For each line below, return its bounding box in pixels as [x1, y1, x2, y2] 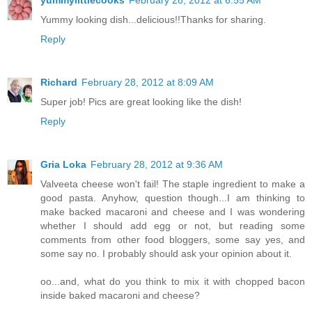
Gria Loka [40, 159, 86, 171]
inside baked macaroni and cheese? [40, 290, 200, 302]
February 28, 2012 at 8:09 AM [81, 77, 214, 88]
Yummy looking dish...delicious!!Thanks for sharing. [40, 14, 266, 26]
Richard [40, 77, 77, 88]
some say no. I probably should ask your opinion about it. [40, 248, 292, 260]
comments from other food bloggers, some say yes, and [40, 234, 305, 246]
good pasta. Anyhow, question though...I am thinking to [40, 192, 305, 204]
